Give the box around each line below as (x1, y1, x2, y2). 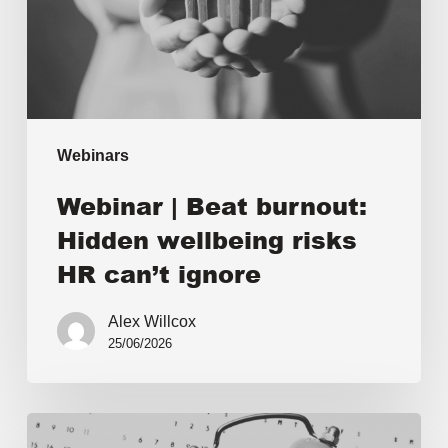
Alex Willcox (107, 313, 196, 331)
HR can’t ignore (56, 257, 261, 291)
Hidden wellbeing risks (56, 223, 357, 257)
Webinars (56, 147, 129, 165)
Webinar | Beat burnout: (56, 189, 367, 223)
